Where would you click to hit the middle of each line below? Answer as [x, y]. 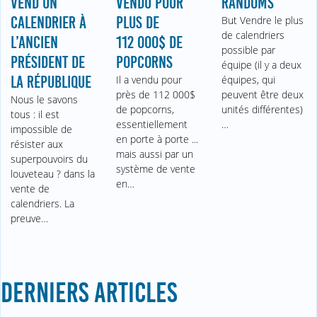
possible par [248, 50]
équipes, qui [248, 80]
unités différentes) [262, 110]
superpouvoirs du [50, 159]
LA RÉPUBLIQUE [51, 82]
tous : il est [35, 115]
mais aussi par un [155, 154]
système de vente [156, 169]
